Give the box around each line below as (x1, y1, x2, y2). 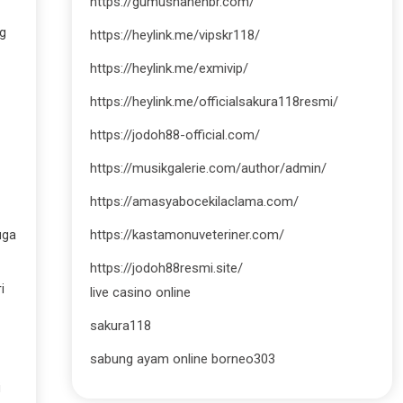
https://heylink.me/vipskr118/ (89, 27, 260, 43)
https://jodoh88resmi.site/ (89, 260, 243, 276)
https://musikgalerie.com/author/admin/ (89, 160, 327, 176)
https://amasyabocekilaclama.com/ (89, 193, 299, 210)
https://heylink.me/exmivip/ (89, 60, 248, 76)
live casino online (89, 284, 191, 300)
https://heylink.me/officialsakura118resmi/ (89, 94, 338, 110)
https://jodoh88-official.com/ (89, 127, 260, 143)
